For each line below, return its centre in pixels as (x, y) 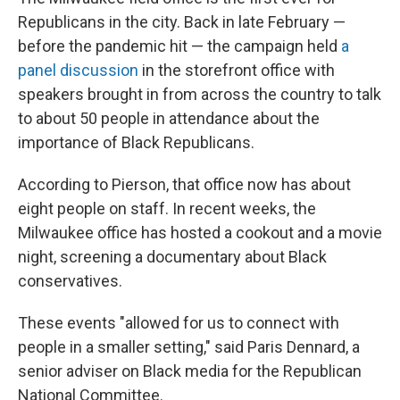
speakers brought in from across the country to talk (200, 94)
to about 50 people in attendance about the (169, 118)
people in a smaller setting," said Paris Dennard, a (189, 347)
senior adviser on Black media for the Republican (190, 371)
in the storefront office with (237, 70)
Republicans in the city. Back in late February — (182, 22)
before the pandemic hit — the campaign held (179, 46)
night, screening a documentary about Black (172, 257)
